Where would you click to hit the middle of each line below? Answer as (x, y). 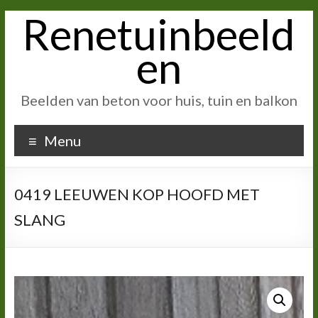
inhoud (20, 45)
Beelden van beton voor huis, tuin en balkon (159, 100)
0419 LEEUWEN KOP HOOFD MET (137, 194)
